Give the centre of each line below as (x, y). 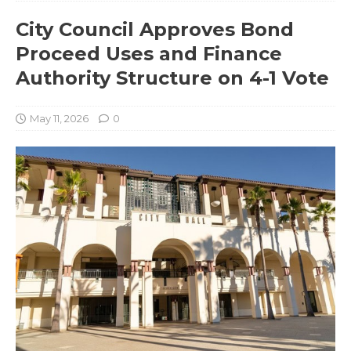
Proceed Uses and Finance (149, 53)
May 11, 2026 (59, 118)
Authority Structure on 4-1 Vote (172, 78)
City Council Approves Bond (155, 29)
